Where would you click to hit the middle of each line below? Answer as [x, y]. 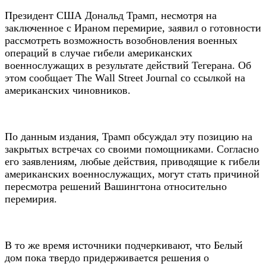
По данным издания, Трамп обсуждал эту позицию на [129, 136]
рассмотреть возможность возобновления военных [121, 40]
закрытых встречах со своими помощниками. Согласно [132, 149]
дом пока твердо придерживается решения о [107, 257]
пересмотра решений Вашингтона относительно [116, 186]
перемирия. [31, 199]
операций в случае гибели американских [99, 53]
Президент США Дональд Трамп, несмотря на [111, 15]
